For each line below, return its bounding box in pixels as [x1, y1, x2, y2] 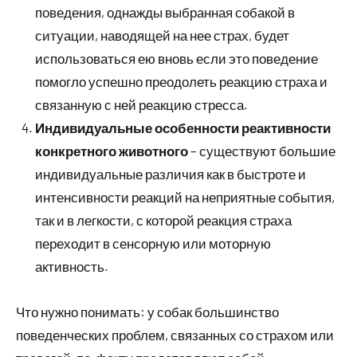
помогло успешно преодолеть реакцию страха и [35, 73, 328, 89]
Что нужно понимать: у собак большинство [16, 304, 279, 320]
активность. [35, 258, 108, 274]
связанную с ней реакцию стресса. [35, 96, 248, 112]
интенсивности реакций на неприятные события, [35, 189, 335, 205]
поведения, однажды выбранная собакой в [35, 4, 295, 20]
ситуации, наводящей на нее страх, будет [35, 27, 289, 43]
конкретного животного [35, 143, 188, 159]
